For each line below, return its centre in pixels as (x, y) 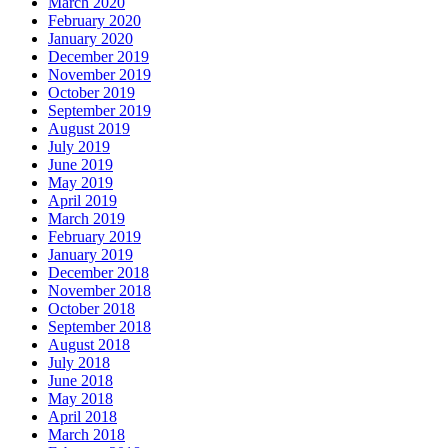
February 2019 (94, 237)
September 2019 (99, 111)
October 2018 (91, 309)
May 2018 (80, 399)
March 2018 (86, 435)
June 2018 (80, 381)
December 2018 (98, 273)
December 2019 (98, 57)
